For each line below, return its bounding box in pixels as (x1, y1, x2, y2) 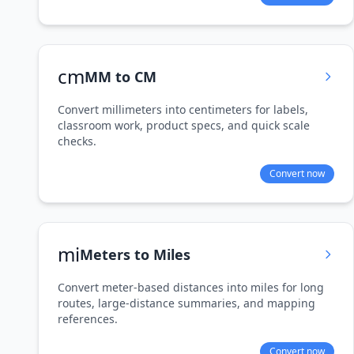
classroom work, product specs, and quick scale (58, 118, 310, 133)
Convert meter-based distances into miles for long (58, 280, 324, 295)
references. (58, 311, 118, 326)
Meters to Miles (80, 245, 190, 264)
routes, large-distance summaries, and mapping (58, 296, 315, 311)
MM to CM (85, 67, 156, 86)
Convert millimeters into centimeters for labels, (58, 102, 308, 117)
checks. (58, 134, 96, 149)
